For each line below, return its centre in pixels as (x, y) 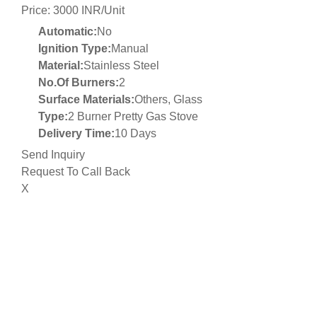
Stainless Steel (121, 65)
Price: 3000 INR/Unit (73, 10)
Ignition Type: (75, 48)
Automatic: (68, 31)
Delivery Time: (76, 133)
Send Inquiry (53, 154)
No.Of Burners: (79, 82)
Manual (130, 48)
